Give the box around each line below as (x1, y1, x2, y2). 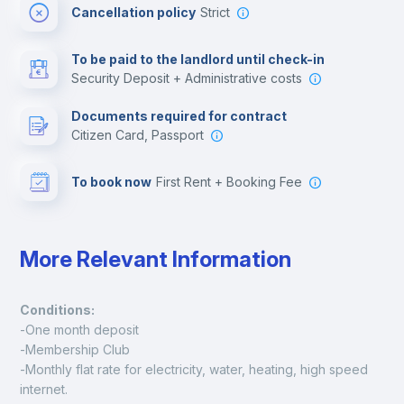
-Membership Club (20, 342, 131, 357)
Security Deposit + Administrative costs (79, 70, 303, 86)
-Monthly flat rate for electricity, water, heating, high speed (20, 362, 369, 377)
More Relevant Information (20, 246, 292, 272)
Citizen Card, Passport (80, 127, 205, 142)
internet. (20, 381, 69, 397)
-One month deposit (20, 322, 140, 337)
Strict (208, 5, 231, 20)
